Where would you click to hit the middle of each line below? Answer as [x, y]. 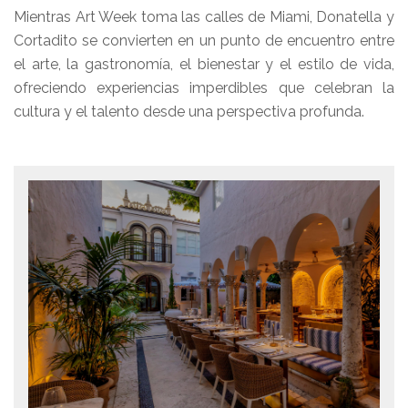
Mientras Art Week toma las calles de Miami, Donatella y [204, 17]
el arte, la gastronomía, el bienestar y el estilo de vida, [204, 64]
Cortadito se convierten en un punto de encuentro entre [204, 41]
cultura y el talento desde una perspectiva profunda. [189, 112]
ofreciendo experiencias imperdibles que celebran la [204, 88]
